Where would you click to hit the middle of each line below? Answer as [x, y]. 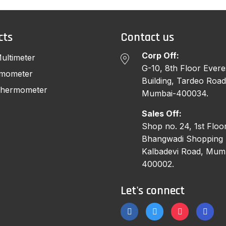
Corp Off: [160, 56]
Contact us [147, 38]
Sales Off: [162, 114]
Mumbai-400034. [175, 94]
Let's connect [153, 191]
